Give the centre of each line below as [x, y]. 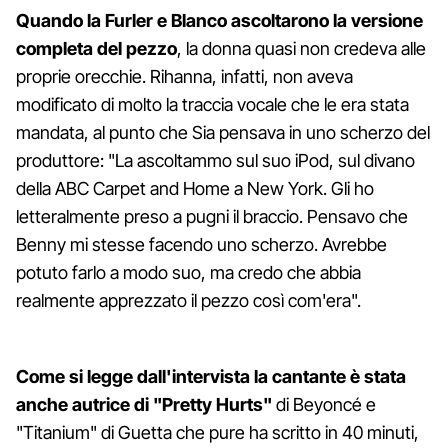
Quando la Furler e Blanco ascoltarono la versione [219, 20]
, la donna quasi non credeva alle [301, 48]
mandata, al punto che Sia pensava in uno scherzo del [223, 132]
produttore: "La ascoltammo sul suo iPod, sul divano [215, 160]
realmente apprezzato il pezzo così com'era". [188, 300]
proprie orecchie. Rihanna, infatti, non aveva [184, 76]
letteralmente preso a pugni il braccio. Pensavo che [212, 216]
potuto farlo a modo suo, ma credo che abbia [188, 272]
